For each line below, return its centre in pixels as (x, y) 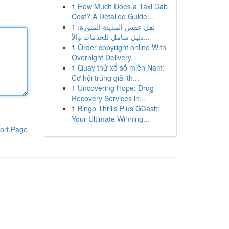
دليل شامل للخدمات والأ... (146, 37)
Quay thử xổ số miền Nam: (121, 67)
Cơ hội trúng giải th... (105, 78)
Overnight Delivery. (102, 57)
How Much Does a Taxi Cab (122, 6)
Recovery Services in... (108, 98)
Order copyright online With (122, 47)
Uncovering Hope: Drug (116, 88)
